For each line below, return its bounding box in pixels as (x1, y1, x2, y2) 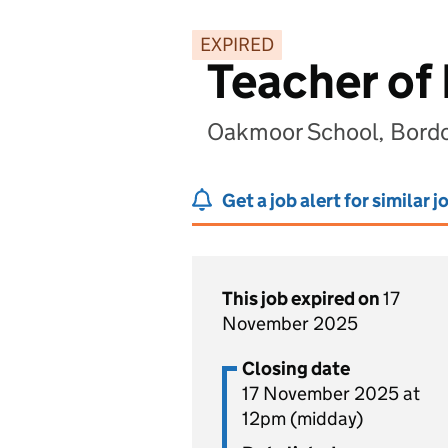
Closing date (242, 357, 350, 380)
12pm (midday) (242, 407, 363, 430)
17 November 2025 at (242, 382, 420, 405)
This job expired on (222, 287, 383, 310)
